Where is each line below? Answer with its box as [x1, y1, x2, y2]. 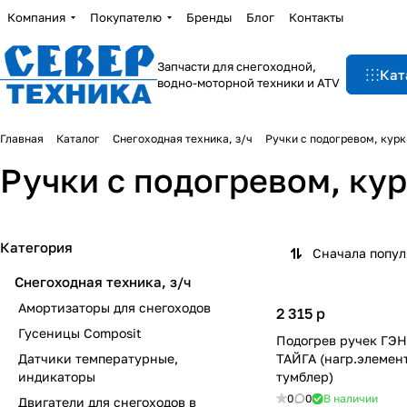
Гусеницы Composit [18, 325, 142, 341]
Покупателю [90, 10, 162, 25]
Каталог [56, 132, 100, 145]
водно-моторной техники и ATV [156, 75, 340, 90]
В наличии [323, 392, 378, 405]
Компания [7, 10, 65, 25]
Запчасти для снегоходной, [156, 59, 316, 74]
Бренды [186, 10, 232, 25]
